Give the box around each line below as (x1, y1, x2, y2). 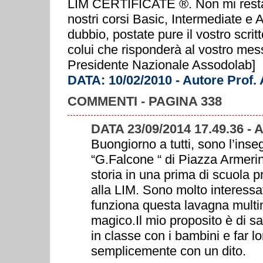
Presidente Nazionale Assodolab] (68, 58, 255, 72)
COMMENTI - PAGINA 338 (68, 94, 222, 109)
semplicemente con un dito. (91, 244, 246, 258)
